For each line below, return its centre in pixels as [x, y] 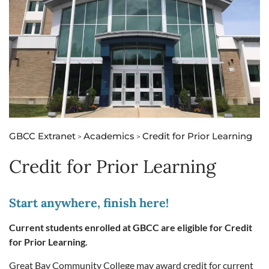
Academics [109, 136]
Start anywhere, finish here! [89, 203]
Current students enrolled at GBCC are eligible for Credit [131, 228]
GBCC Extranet [42, 136]
